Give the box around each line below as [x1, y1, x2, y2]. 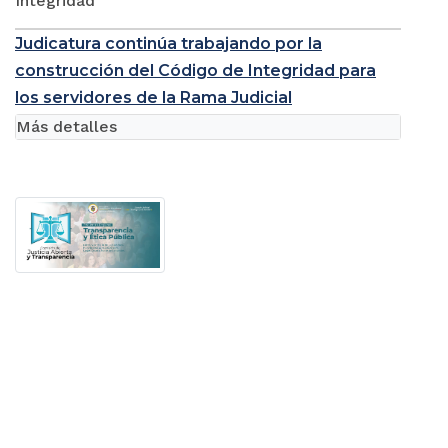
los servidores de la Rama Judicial [15, 87, 292, 107]
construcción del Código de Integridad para [15, 60, 376, 80]
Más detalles [16, 116, 117, 136]
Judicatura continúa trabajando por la [15, 33, 322, 53]
